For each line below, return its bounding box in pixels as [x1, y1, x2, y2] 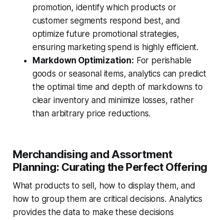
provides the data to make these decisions [12, 207, 174, 218]
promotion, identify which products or [32, 2, 176, 13]
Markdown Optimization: [32, 55, 134, 66]
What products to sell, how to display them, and [12, 181, 195, 191]
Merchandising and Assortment [12, 148, 172, 161]
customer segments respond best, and [32, 16, 180, 26]
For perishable [134, 55, 192, 66]
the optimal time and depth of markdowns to [32, 82, 203, 92]
